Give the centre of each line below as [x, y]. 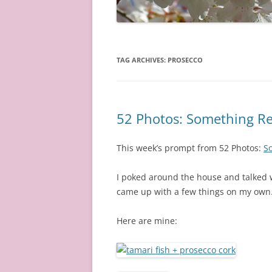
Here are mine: [147, 221]
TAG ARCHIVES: [142, 60]
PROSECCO [185, 60]
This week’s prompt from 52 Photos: [190, 148]
